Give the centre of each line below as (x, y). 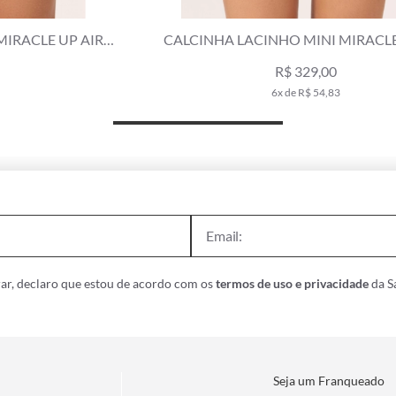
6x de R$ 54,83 (196, 92)
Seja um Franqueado (329, 380)
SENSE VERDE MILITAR (196, 60)
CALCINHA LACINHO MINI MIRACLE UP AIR (196, 39)
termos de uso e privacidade (292, 283)
